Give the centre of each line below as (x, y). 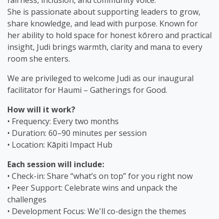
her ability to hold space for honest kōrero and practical (109, 35)
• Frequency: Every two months (63, 121)
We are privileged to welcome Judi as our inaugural (100, 78)
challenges (27, 200)
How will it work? (41, 110)
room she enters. (39, 59)
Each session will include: (56, 164)
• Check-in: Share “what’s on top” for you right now (100, 176)
